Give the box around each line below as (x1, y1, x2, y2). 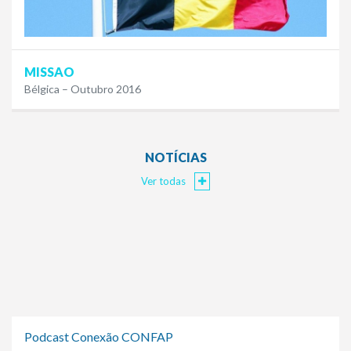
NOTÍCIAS (144, 150, 207, 165)
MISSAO (24, 64, 74, 80)
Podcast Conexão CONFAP (24, 329, 173, 345)
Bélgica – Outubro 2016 (24, 82, 141, 96)
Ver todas (141, 175, 188, 188)
